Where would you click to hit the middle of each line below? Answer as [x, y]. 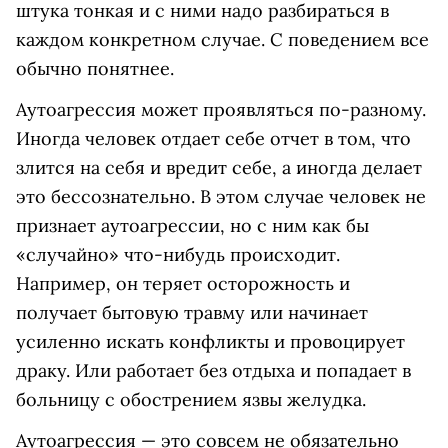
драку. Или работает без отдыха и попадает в [213, 370]
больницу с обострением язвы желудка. [191, 399]
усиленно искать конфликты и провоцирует [210, 341]
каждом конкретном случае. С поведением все [222, 39]
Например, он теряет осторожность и [183, 283]
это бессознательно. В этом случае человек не [221, 196]
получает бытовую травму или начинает [192, 312]
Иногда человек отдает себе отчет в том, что [213, 138]
